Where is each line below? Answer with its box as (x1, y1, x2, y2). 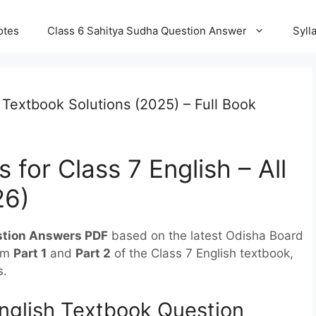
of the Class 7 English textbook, (111, 246, 293, 260)
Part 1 (13, 246, 47, 260)
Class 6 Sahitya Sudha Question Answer (47, 24, 247, 37)
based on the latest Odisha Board (108, 229, 303, 243)
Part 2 (75, 246, 111, 260)
